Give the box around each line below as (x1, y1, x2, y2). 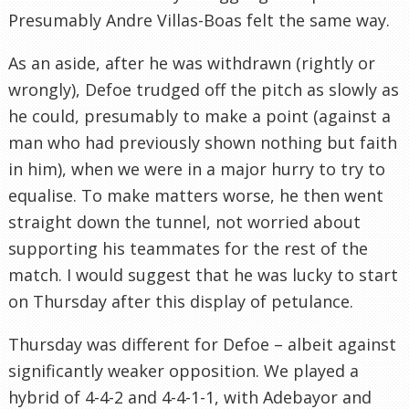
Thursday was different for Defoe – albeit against (8, 332, 396, 355)
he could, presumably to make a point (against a (8, 104, 391, 127)
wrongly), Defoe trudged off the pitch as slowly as (8, 78, 399, 100)
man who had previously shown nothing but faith (8, 131, 397, 153)
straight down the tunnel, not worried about (8, 210, 361, 233)
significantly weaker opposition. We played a (8, 359, 359, 382)
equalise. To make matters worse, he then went (8, 184, 383, 206)
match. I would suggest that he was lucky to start (8, 263, 398, 286)
